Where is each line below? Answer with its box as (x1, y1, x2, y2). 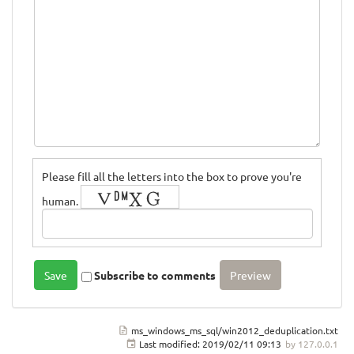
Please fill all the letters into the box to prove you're (41, 169, 302, 184)
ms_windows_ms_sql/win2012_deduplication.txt (131, 324, 338, 337)
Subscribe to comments (94, 268, 216, 283)
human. (41, 193, 78, 208)
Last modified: (137, 337, 202, 351)
